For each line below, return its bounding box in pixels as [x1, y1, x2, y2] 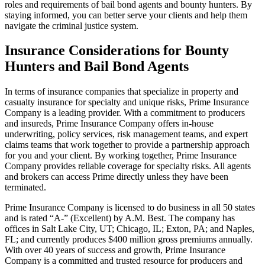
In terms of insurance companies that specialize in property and [5, 86, 238, 97]
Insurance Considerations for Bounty [5, 43, 229, 59]
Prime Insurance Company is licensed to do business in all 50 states [5, 202, 255, 213]
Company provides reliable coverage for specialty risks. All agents [5, 161, 251, 172]
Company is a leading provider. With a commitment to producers [5, 108, 245, 118]
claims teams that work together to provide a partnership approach [5, 140, 250, 150]
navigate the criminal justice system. [5, 20, 138, 31]
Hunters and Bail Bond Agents [5, 59, 189, 75]
